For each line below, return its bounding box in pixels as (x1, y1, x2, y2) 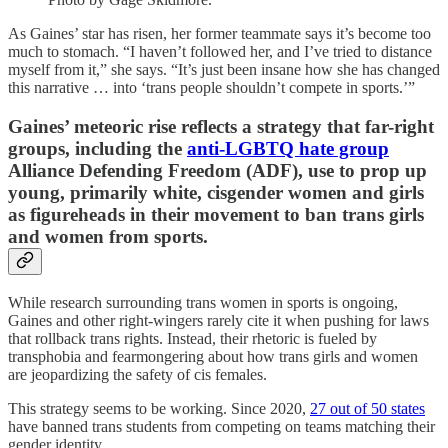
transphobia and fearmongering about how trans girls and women (8, 347, 418, 365)
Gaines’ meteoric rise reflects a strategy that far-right (8, 116, 434, 138)
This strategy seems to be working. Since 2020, (8, 399, 310, 417)
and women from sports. (8, 226, 208, 248)
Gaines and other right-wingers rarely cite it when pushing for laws (8, 311, 429, 329)
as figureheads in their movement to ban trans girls (8, 204, 424, 226)
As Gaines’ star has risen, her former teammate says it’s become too (8, 25, 431, 43)
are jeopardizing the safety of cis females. (8, 365, 267, 383)
